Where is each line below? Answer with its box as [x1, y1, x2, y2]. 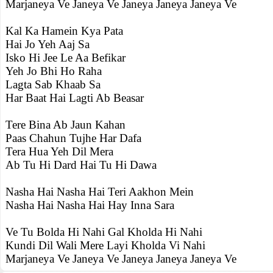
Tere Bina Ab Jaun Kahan [5, 118, 126, 131]
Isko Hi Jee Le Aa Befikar [5, 51, 126, 64]
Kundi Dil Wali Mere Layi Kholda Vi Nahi [5, 239, 205, 252]
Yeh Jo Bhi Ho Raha [5, 65, 102, 77]
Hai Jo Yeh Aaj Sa [5, 38, 90, 51]
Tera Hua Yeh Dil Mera [5, 145, 113, 158]
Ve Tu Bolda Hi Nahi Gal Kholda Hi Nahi [5, 225, 202, 238]
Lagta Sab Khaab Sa [5, 78, 101, 91]
